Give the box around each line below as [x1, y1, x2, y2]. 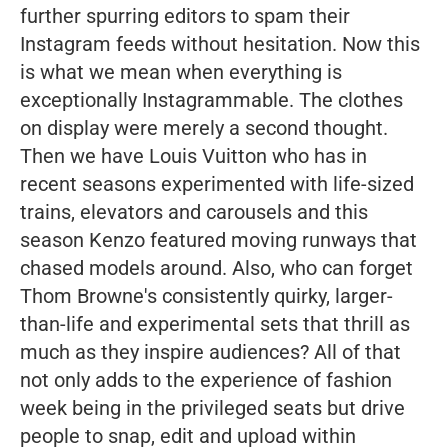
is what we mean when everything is [20, 60, 342, 85]
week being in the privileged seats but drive [20, 396, 405, 421]
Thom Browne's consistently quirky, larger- [20, 284, 393, 309]
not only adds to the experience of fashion [20, 368, 392, 393]
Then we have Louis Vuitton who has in [20, 144, 367, 169]
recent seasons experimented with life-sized [20, 172, 414, 197]
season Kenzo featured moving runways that [20, 228, 417, 253]
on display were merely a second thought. [20, 116, 388, 141]
